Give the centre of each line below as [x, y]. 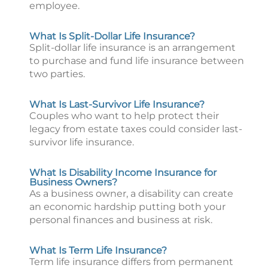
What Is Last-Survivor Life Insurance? [117, 104]
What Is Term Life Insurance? [98, 250]
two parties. [57, 74]
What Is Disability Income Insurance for [123, 173]
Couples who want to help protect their [124, 116]
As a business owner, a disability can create [131, 194]
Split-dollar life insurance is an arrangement [133, 48]
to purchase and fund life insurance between [137, 61]
